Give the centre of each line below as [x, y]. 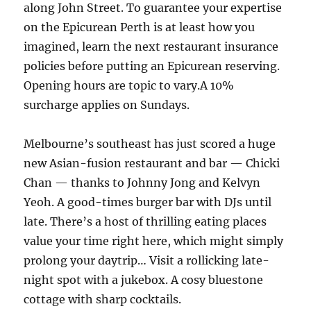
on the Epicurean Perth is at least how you [140, 27]
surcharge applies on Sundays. [107, 105]
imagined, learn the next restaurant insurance [151, 47]
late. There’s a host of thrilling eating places [145, 221]
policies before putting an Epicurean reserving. [152, 66]
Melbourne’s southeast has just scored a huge [150, 144]
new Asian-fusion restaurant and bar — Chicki [152, 163]
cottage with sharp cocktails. [103, 299]
